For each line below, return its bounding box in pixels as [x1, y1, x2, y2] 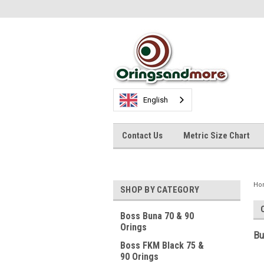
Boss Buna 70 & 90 [120, 210, 194, 222]
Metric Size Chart [183, 130, 250, 141]
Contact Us [122, 130, 163, 141]
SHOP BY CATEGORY [120, 184, 199, 195]
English [143, 95, 168, 104]
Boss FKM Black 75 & [120, 240, 204, 251]
